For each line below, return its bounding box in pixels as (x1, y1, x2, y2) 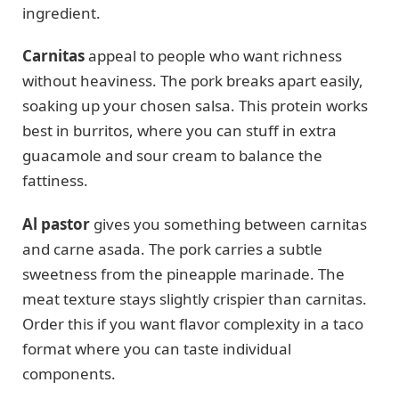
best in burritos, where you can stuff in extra (22, 120, 337, 142)
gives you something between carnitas (90, 213, 367, 234)
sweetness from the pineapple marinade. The (22, 263, 345, 284)
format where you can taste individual (22, 338, 291, 359)
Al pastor (22, 213, 90, 234)
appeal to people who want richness (85, 45, 342, 67)
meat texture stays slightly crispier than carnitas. (22, 288, 367, 309)
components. (22, 362, 116, 384)
